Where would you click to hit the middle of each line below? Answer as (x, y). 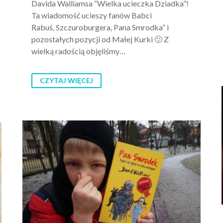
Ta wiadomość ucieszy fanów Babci (92, 15)
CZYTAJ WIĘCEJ (66, 80)
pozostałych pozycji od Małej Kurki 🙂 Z (100, 39)
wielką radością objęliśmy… (78, 51)
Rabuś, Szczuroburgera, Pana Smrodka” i (100, 27)
